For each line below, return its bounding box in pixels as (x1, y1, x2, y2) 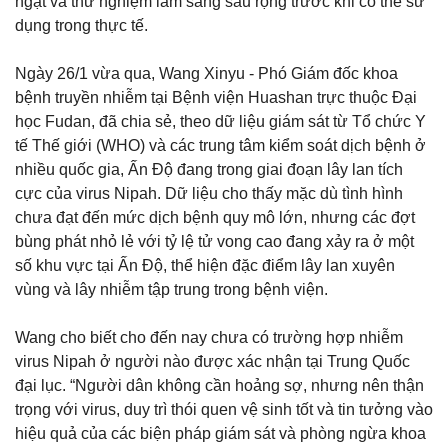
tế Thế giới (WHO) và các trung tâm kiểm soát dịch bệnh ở (15, 136, 426, 154)
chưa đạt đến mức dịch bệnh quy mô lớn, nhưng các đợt (15, 208, 415, 226)
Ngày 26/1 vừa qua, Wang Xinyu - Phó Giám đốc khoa (15, 64, 398, 82)
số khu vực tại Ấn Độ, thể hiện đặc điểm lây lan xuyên (15, 256, 395, 274)
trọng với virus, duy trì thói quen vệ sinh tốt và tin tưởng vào (15, 400, 433, 418)
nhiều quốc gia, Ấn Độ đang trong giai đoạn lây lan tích (15, 160, 403, 178)
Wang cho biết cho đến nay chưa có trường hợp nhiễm (15, 328, 403, 346)
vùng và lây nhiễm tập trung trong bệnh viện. (15, 280, 328, 298)
